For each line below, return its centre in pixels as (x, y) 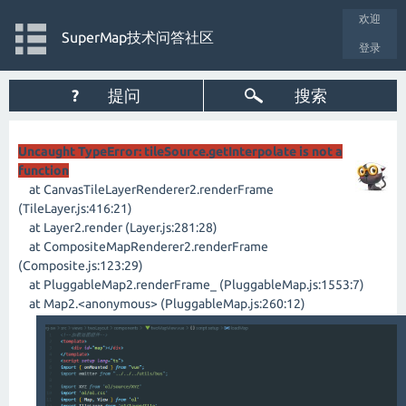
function (43, 170)
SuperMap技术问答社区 (137, 37)
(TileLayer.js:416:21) (75, 208)
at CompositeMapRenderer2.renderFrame (143, 246)
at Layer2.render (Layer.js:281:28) (118, 227)
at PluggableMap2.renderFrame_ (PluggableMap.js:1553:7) (191, 285)
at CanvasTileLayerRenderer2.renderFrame (146, 189)
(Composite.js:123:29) (81, 266)
